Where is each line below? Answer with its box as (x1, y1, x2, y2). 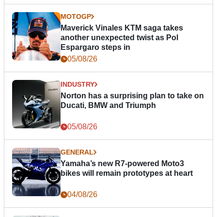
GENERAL (61, 148, 93, 156)
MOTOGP (61, 12, 91, 20)
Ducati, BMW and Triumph (61, 101, 156, 109)
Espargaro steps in (61, 43, 130, 51)
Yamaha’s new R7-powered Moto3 (61, 159, 184, 168)
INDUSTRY (61, 80, 94, 88)
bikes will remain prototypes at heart (61, 169, 193, 177)
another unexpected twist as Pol (61, 33, 178, 42)
